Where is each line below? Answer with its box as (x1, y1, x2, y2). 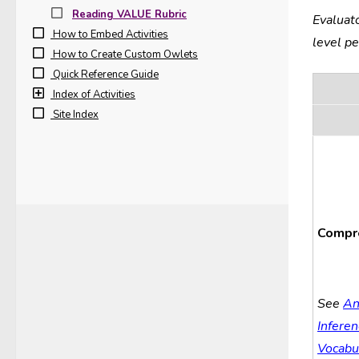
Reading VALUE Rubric (72, 7, 187, 22)
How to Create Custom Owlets (53, 47, 198, 62)
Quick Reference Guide (53, 67, 159, 82)
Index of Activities (53, 87, 135, 102)
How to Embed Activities (53, 27, 168, 42)
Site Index (53, 107, 99, 122)
